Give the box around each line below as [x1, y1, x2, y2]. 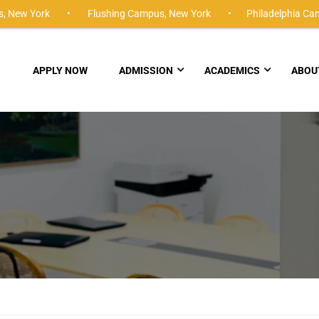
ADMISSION [119, 65, 173, 76]
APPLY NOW [33, 65, 88, 76]
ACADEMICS [204, 65, 260, 76]
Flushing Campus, [87, 8, 167, 19]
